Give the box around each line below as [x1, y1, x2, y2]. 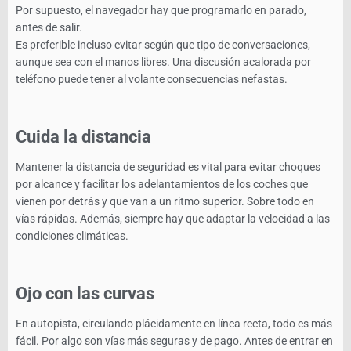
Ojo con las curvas [16, 283, 154, 303]
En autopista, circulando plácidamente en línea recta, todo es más [16, 317, 332, 330]
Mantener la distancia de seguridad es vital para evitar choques [16, 160, 320, 173]
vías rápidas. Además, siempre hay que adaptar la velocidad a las [16, 212, 330, 225]
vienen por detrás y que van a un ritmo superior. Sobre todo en [16, 194, 314, 208]
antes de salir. [16, 20, 82, 34]
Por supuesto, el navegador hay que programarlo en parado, [16, 3, 306, 16]
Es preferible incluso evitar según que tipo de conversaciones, [16, 38, 310, 51]
